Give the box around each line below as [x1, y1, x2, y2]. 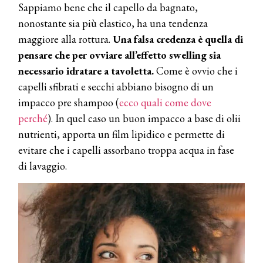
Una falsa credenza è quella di [113, 32, 243, 46]
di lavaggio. [18, 159, 67, 173]
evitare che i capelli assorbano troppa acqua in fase [18, 143, 234, 157]
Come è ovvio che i [154, 64, 238, 78]
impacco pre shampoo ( [18, 96, 119, 110]
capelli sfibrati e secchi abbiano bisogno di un [18, 80, 214, 94]
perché [18, 112, 48, 126]
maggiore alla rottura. [18, 32, 113, 46]
